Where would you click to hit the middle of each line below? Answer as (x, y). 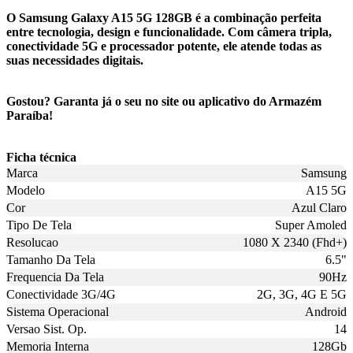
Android (326, 311)
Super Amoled (311, 225)
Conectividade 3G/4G (61, 294)
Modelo (26, 190)
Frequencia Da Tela (55, 277)
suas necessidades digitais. (75, 60)
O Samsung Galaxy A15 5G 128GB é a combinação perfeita (164, 17)
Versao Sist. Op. (46, 329)
